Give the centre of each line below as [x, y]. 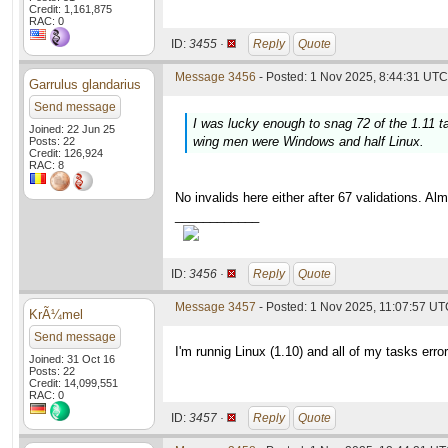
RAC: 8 [46, 165]
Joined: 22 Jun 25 [72, 129]
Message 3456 [215, 77]
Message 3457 [215, 307]
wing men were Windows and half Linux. [308, 141]
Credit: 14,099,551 [73, 383]
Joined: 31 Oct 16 [72, 359]
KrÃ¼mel [56, 314]
